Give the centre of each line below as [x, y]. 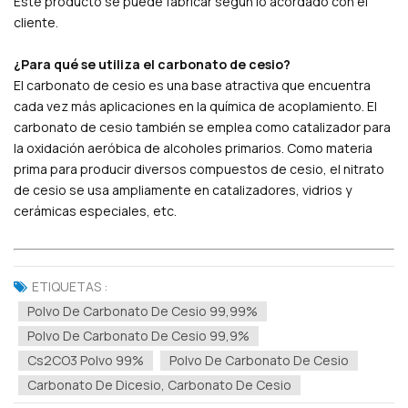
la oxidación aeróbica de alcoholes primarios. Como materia [193, 148]
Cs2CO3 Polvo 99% [86, 360]
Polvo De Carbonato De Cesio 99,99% [143, 311]
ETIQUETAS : [70, 286]
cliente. [36, 22]
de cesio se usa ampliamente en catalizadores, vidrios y [183, 189]
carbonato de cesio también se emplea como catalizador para [202, 127]
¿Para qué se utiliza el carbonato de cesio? [152, 64]
